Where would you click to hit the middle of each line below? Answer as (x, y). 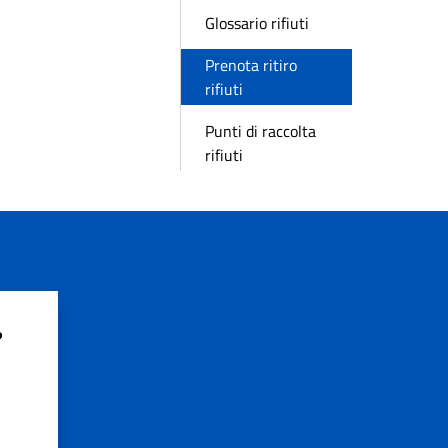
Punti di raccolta (260, 131)
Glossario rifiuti (257, 23)
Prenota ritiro (251, 65)
